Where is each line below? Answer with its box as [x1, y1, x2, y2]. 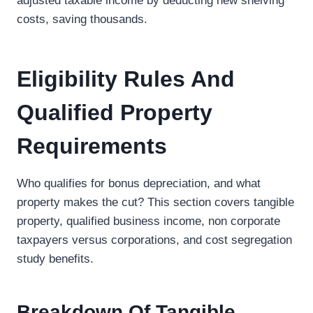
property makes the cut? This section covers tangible [17, 196, 294, 209]
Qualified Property [17, 100, 212, 125]
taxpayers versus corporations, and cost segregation [17, 233, 292, 247]
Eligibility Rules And [17, 66, 235, 92]
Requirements [17, 133, 167, 159]
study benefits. [17, 252, 94, 265]
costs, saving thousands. [17, 13, 147, 26]
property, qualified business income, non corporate [17, 214, 280, 228]
